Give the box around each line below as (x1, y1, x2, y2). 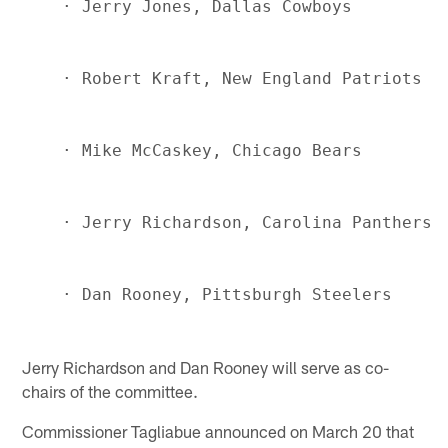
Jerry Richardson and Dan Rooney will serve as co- (22, 356, 390, 377)
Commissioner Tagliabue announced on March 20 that (22, 420, 415, 441)
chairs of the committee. (22, 380, 199, 401)
